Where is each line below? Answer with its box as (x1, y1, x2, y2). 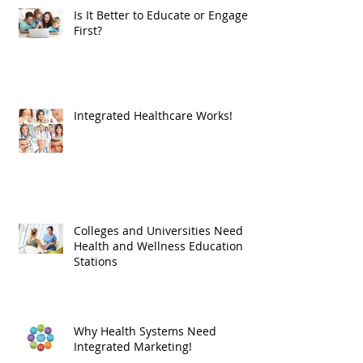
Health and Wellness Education (74, 274, 243, 290)
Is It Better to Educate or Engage (74, 43, 248, 59)
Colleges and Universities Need (74, 258, 243, 275)
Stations (74, 289, 117, 305)
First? (74, 58, 102, 75)
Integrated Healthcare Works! (74, 143, 233, 160)
